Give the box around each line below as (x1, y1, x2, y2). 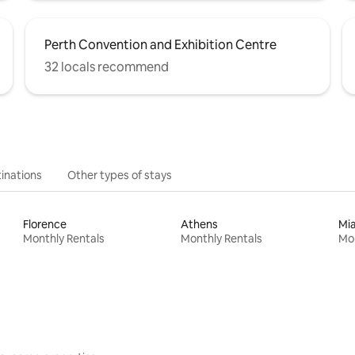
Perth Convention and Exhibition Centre (44, 36, 277, 54)
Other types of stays (67, 168, 172, 183)
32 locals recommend (44, 59, 169, 76)
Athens (180, 217, 218, 232)
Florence (23, 217, 67, 232)
